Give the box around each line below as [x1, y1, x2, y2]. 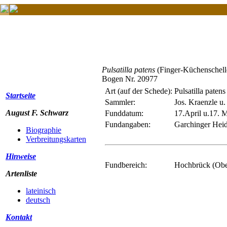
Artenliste [6, 169, 37, 178]
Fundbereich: [105, 161, 147, 169]
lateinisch [26, 186, 56, 195]
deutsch [26, 196, 50, 204]
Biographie [26, 126, 61, 134]
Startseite [6, 91, 35, 100]
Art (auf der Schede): [105, 87, 172, 95]
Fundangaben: [105, 120, 150, 129]
